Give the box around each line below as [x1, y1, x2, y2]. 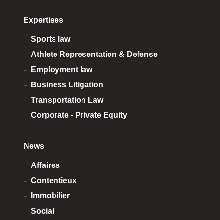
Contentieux [31, 176, 77, 185]
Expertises [24, 15, 63, 24]
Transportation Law [31, 95, 103, 104]
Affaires [31, 161, 60, 169]
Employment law [31, 65, 92, 74]
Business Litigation [31, 80, 103, 89]
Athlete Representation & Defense [31, 50, 158, 58]
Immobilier [31, 191, 70, 200]
